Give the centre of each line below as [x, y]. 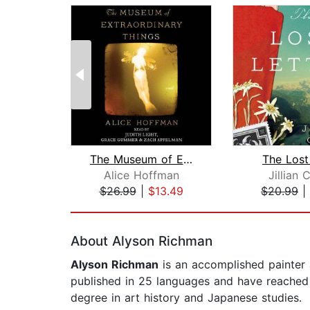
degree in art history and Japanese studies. [186, 298]
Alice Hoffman [141, 175]
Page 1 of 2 [101, 206]
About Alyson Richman [142, 241]
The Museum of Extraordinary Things [188, 159]
